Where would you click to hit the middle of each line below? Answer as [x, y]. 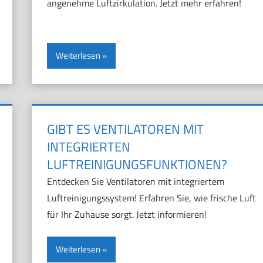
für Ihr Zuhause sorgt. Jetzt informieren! [127, 215]
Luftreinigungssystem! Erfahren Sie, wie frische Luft [151, 198]
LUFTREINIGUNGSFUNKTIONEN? [137, 165]
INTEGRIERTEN [88, 147]
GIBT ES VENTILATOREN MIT [125, 129]
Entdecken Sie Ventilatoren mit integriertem [135, 182]
